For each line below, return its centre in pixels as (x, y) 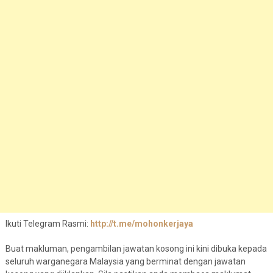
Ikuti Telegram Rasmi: (47, 224)
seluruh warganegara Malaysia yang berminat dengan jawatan (125, 262)
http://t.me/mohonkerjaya (140, 224)
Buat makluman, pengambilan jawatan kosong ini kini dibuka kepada (136, 249)
